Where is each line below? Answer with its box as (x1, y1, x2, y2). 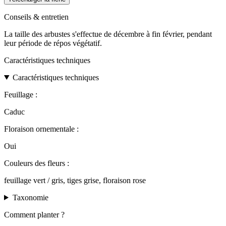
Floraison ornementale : (4, 124, 79, 133)
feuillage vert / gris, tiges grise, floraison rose (4, 176, 146, 185)
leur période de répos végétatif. (4, 38, 102, 47)
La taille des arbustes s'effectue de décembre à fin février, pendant (4, 29, 212, 38)
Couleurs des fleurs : (4, 158, 69, 167)
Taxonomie (12, 193, 48, 202)
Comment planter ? (4, 210, 65, 219)
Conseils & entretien (4, 12, 69, 21)
